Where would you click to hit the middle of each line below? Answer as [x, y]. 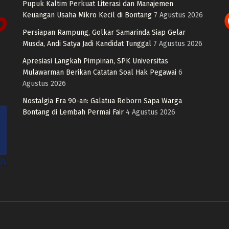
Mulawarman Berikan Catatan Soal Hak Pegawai [99, 72]
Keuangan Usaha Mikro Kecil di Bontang [87, 15]
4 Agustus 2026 [151, 112]
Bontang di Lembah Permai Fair [73, 112]
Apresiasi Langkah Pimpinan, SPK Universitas [95, 61]
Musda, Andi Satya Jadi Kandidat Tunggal [87, 43]
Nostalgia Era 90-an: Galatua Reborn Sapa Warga [102, 101]
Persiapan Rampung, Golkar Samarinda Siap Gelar [104, 32]
